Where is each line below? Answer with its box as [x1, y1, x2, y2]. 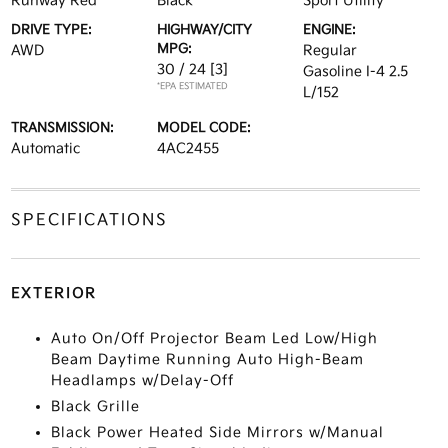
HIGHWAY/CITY [156, 22, 252, 38]
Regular [303, 42, 358, 59]
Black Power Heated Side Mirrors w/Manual [50, 424, 384, 441]
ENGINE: [303, 22, 357, 38]
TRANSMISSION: [10, 120, 114, 136]
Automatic [10, 140, 80, 157]
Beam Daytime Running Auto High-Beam [50, 351, 364, 368]
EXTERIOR [10, 285, 97, 302]
